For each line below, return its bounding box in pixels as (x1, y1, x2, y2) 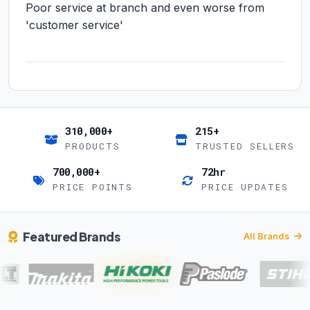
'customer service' (26, 18, 123, 33)
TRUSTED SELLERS (195, 140, 295, 152)
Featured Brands (22, 229, 120, 245)
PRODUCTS (65, 140, 120, 152)
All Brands (244, 231, 291, 242)
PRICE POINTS (53, 181, 133, 193)
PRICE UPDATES (201, 181, 289, 193)
